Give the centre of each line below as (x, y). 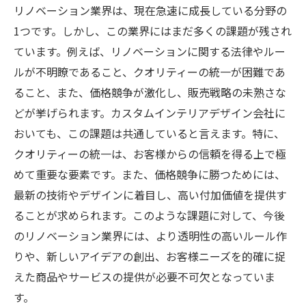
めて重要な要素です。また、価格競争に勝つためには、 (150, 174)
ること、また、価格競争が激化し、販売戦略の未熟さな (150, 92)
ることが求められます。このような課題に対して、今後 (149, 215)
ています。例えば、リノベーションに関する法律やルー (150, 51)
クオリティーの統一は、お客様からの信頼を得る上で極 (150, 154)
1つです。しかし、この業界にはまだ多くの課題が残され (153, 31)
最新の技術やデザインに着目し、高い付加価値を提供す (150, 195)
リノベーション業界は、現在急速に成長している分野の (150, 10)
